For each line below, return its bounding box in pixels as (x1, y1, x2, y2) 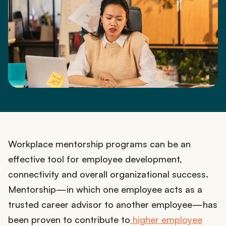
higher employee (130, 214, 202, 225)
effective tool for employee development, (8, 153, 182, 164)
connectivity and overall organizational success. (8, 168, 208, 180)
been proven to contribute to (8, 214, 130, 225)
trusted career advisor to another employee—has (8, 199, 217, 210)
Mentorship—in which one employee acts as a (8, 184, 202, 195)
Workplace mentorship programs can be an (8, 138, 191, 149)
